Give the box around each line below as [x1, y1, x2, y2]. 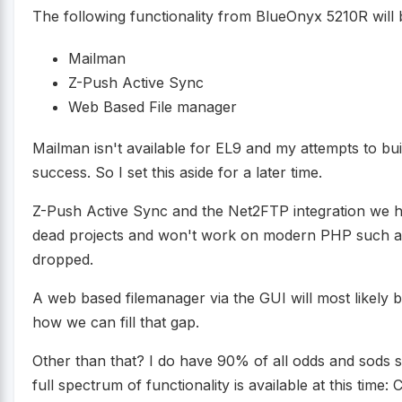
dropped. [32, 249, 93, 268]
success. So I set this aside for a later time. [32, 162, 322, 181]
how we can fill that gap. [32, 312, 199, 331]
